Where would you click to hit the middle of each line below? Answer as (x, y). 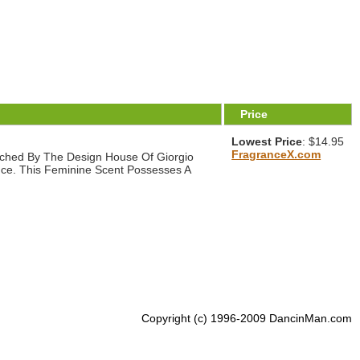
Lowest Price (267, 141)
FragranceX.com (276, 154)
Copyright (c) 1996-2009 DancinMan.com (247, 319)
